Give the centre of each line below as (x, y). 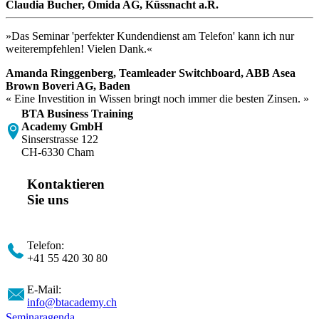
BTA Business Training (77, 114)
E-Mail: (44, 290)
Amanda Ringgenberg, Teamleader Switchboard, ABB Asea (151, 73)
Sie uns (48, 199)
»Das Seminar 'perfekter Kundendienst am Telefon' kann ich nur (150, 36)
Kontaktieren (66, 184)
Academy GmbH (62, 127)
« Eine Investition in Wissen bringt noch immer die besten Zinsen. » (157, 99)
